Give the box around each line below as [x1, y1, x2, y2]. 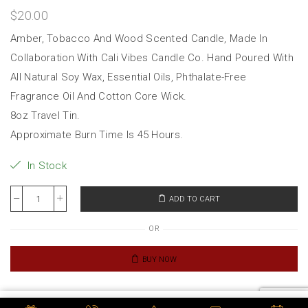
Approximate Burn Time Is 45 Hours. [10, 129, 184, 142]
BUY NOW [142, 254, 177, 264]
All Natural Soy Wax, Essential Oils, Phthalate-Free [10, 71, 247, 84]
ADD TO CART [168, 195, 220, 204]
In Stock [24, 159, 67, 173]
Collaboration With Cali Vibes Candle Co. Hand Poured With [10, 52, 294, 65]
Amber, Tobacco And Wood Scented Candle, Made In [10, 32, 268, 45]
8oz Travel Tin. [10, 109, 80, 122]
